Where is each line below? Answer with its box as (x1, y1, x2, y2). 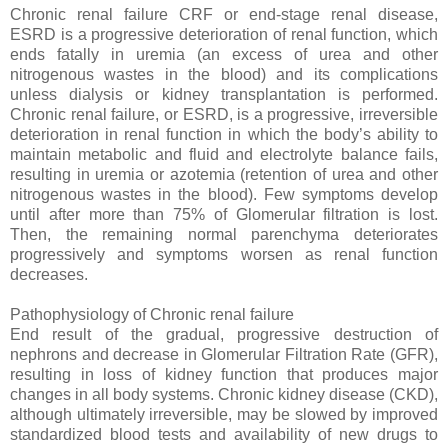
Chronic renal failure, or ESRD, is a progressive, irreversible (10, 105, 438, 123)
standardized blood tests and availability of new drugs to (10, 425, 438, 443)
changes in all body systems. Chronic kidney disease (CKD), (10, 385, 438, 403)
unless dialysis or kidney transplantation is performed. (10, 85, 438, 103)
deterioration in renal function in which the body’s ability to (10, 125, 438, 143)
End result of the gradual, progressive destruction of (10, 325, 438, 343)
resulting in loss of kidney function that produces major (10, 365, 438, 383)
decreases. (10, 265, 92, 283)
